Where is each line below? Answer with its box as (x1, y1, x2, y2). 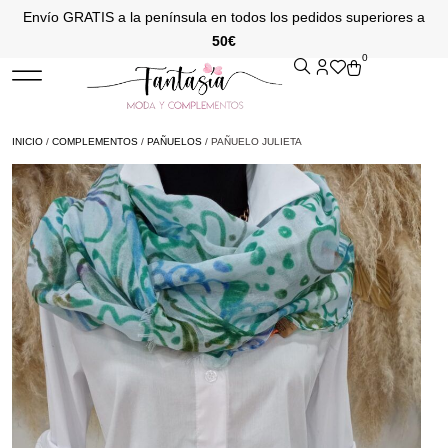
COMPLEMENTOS (52, 135, 138, 147)
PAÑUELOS (147, 135, 202, 147)
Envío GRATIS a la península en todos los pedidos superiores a (23, 9, 425, 25)
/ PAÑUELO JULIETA (202, 135, 302, 147)
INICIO (12, 135, 43, 147)
